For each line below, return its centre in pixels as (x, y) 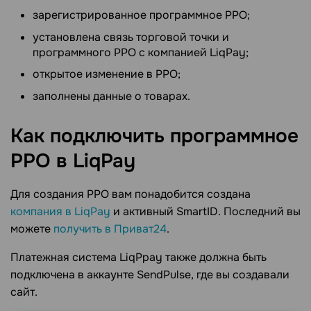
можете (32, 228)
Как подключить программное (154, 136)
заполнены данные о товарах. (111, 96)
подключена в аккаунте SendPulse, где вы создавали (150, 274)
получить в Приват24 (110, 228)
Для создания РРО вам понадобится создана (131, 194)
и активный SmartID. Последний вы (205, 211)
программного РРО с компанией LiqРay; (141, 52)
